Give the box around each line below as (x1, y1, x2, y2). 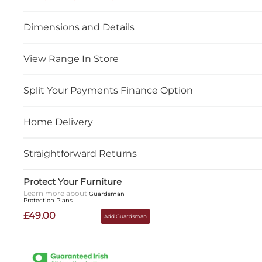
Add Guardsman (104, 213, 147, 219)
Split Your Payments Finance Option (23, 85, 194, 96)
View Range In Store (23, 53, 119, 64)
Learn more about (23, 189, 89, 198)
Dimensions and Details (23, 22, 135, 33)
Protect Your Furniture (23, 176, 122, 187)
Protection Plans (23, 196, 73, 204)
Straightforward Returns (23, 148, 137, 159)
